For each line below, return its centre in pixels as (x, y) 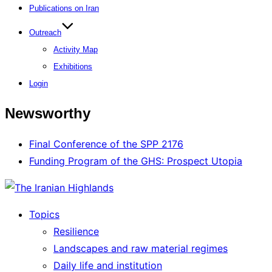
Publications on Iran (64, 8)
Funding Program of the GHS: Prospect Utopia (136, 161)
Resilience (76, 231)
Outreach (45, 32)
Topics (44, 214)
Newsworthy (48, 113)
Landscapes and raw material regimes (141, 248)
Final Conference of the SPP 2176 (106, 144)
